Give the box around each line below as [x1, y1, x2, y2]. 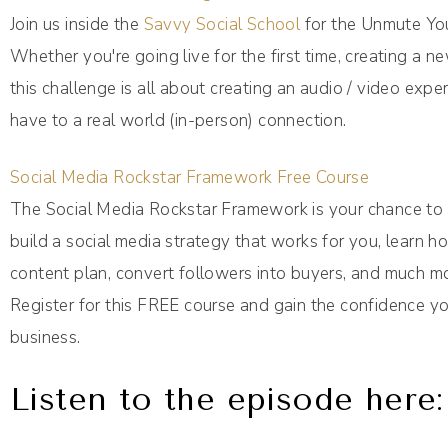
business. [10, 326, 81, 350]
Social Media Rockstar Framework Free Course [10, 166, 370, 190]
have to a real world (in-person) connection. [10, 109, 347, 133]
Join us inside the [10, 13, 144, 37]
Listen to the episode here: [10, 381, 444, 419]
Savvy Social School [143, 13, 301, 37]
